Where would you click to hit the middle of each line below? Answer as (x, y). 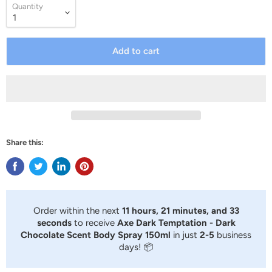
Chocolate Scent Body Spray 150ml (97, 235)
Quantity (28, 7)
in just (186, 235)
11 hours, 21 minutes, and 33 (180, 211)
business (234, 235)
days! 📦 (136, 247)
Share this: (25, 143)
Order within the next (77, 211)
